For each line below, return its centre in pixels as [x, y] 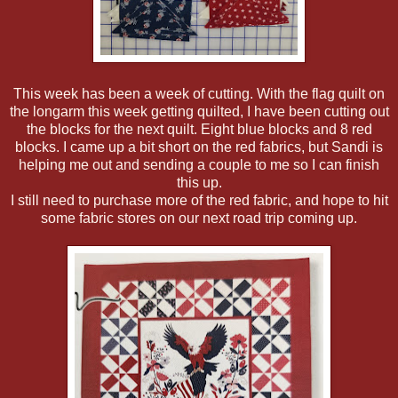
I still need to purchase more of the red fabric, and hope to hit [199, 201]
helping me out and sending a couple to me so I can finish [199, 165]
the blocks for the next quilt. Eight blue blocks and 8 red [199, 130]
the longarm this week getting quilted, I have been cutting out [199, 112]
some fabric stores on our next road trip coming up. [199, 219]
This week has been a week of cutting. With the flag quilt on [199, 94]
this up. [199, 183]
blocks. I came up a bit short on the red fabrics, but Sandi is [199, 147]
